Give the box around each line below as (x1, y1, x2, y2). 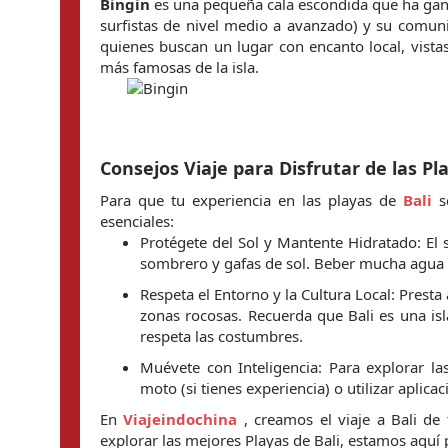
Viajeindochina (123, 409, 238, 429)
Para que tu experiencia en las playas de (100, 190, 403, 210)
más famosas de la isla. (100, 57, 259, 77)
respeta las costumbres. (140, 326, 303, 346)
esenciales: (100, 211, 174, 231)
